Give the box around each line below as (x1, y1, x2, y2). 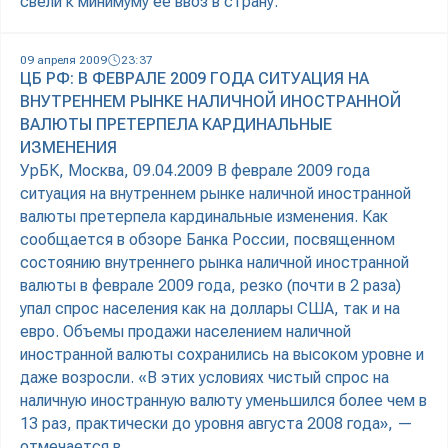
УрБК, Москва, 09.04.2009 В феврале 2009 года (20, 161, 370, 181)
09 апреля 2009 (20, 53, 107, 68)
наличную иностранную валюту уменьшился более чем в (20, 391, 427, 411)
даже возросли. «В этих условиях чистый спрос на (20, 368, 389, 388)
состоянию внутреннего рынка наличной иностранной (20, 253, 409, 273)
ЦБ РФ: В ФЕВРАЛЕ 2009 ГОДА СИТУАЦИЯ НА (20, 69, 369, 89)
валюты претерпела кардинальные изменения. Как (20, 207, 388, 227)
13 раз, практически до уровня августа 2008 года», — (20, 414, 413, 434)
